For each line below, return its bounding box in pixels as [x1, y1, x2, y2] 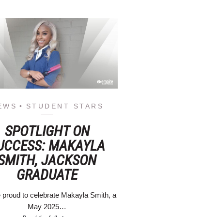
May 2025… [28, 202, 67, 211]
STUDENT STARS [26, 102, 104, 110]
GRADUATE [16, 166, 78, 184]
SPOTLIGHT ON [4, 123, 90, 140]
